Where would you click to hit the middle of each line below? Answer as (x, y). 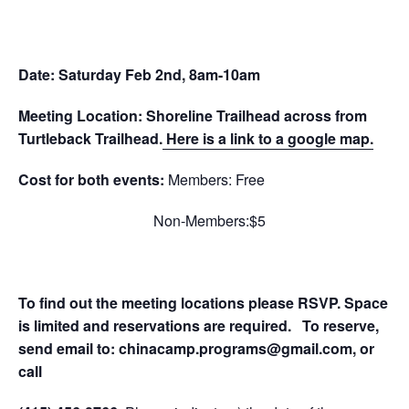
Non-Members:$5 (142, 220)
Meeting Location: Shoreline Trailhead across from (193, 115)
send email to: (68, 348)
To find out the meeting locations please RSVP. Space (203, 303)
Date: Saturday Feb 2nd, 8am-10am (139, 74)
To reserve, (341, 325)
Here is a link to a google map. (270, 138)
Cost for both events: (93, 179)
